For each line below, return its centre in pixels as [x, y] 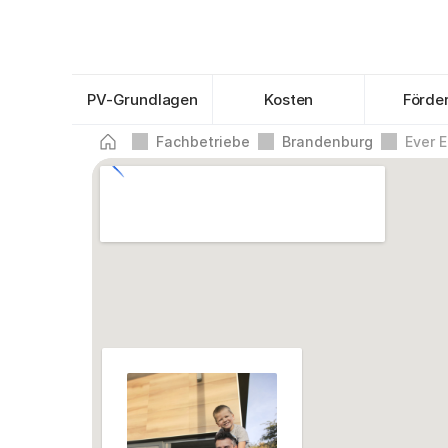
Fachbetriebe [203, 141]
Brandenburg [327, 141]
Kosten [289, 99]
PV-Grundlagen [143, 99]
